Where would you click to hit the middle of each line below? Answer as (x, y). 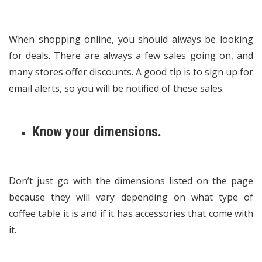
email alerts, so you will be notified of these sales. (116, 88)
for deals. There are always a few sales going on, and (131, 56)
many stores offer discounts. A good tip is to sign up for (131, 72)
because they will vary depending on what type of (131, 197)
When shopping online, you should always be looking (131, 39)
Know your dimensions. (99, 132)
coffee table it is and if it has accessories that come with (131, 213)
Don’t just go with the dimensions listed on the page (131, 181)
